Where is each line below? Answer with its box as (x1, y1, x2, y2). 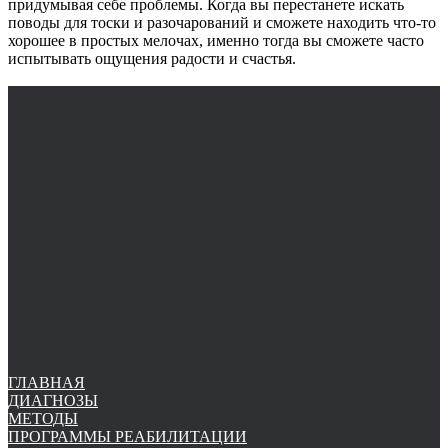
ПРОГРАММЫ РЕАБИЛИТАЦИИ (8, 427, 247, 445)
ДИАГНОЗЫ (8, 391, 98, 409)
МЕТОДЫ (8, 409, 78, 427)
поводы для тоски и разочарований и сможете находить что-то (8, 13, 436, 31)
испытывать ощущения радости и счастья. (8, 49, 296, 67)
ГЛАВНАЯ (8, 373, 85, 391)
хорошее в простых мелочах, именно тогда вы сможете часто (8, 31, 424, 49)
